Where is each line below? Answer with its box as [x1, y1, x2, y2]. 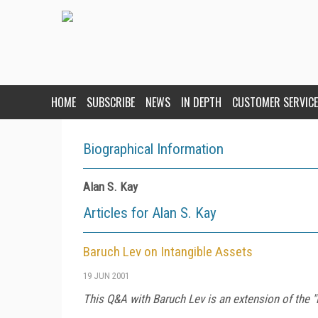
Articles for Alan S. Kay [83, 204, 216, 221]
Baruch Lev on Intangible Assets [83, 243, 253, 260]
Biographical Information [83, 141, 224, 158]
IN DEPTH [181, 94, 221, 111]
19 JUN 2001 [83, 270, 129, 281]
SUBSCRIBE [87, 94, 135, 111]
